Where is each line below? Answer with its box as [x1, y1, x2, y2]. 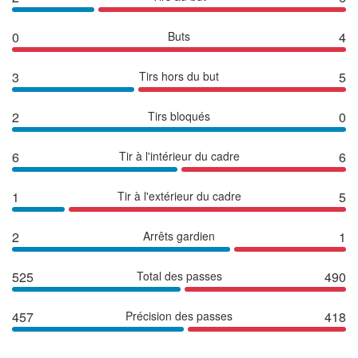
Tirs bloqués [148, 107, 210, 124]
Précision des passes [125, 307, 233, 324]
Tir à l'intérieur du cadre [118, 147, 240, 164]
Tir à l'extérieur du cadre [117, 187, 241, 204]
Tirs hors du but [139, 67, 219, 84]
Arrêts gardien [143, 227, 215, 244]
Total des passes [136, 267, 222, 284]
